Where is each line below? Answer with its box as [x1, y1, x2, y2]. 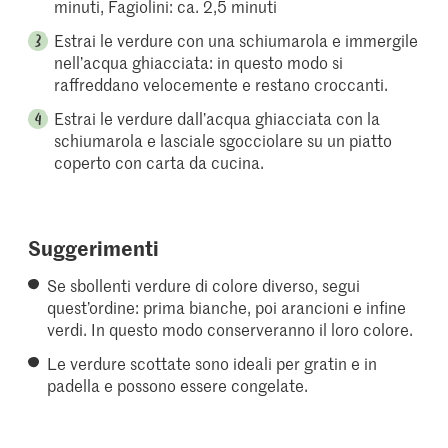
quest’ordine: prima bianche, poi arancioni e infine [47, 296, 407, 319]
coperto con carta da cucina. [54, 151, 265, 174]
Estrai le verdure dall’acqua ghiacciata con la [54, 107, 381, 130]
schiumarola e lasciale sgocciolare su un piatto [54, 129, 393, 152]
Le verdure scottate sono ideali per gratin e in [47, 352, 378, 375]
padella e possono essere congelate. [47, 374, 309, 397]
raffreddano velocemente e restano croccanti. [54, 73, 389, 96]
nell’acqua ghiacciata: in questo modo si [54, 51, 344, 74]
